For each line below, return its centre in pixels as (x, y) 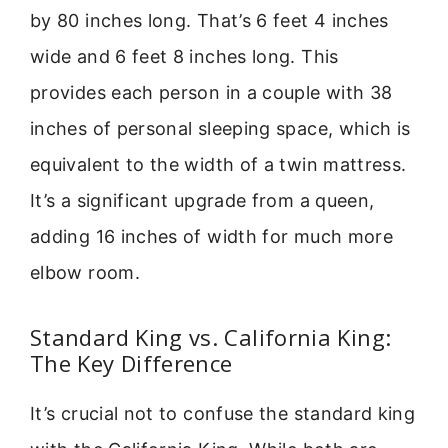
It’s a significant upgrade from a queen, (202, 201)
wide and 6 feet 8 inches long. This (184, 57)
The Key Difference (131, 362)
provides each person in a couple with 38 (211, 93)
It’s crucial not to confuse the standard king (223, 413)
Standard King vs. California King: (211, 336)
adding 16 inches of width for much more (212, 237)
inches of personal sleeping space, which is (220, 129)
